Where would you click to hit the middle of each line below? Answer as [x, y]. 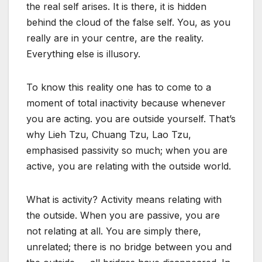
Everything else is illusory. [83, 54]
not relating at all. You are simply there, [114, 231]
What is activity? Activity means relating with [124, 200]
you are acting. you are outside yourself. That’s [131, 119]
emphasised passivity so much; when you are [127, 151]
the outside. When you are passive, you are [123, 216]
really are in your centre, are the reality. [115, 38]
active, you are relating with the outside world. [129, 166]
